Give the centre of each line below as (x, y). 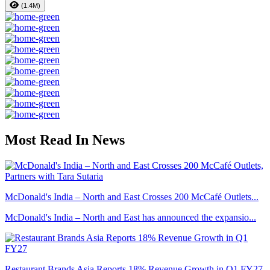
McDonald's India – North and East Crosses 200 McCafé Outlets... (132, 197)
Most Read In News (65, 140)
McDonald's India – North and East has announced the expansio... (130, 218)
